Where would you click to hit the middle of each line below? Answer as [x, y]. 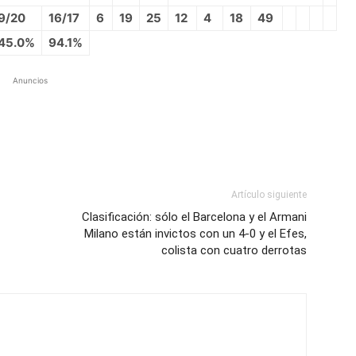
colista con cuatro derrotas [234, 250]
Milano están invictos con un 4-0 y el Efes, [195, 234]
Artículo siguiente [269, 195]
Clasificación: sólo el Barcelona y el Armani [194, 217]
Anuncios [30, 80]
